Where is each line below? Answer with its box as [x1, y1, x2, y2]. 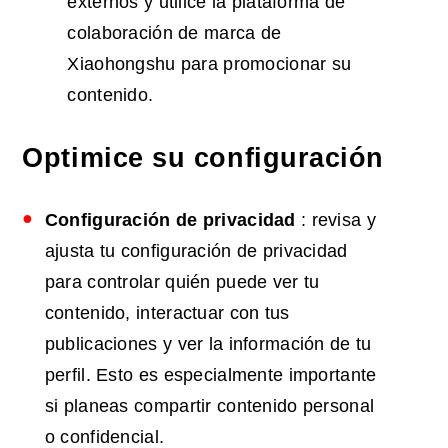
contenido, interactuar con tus [44, 303, 290, 324]
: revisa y [295, 210, 376, 231]
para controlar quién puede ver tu [44, 272, 320, 293]
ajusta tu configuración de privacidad [44, 241, 348, 262]
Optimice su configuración [22, 143, 384, 174]
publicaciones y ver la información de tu [44, 334, 372, 355]
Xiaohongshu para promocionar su [67, 54, 352, 75]
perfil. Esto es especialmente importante [44, 365, 377, 386]
